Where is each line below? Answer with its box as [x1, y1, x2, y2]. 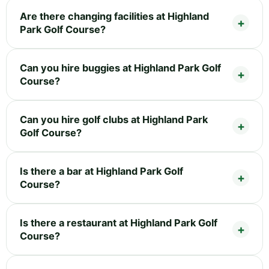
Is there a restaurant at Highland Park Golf [20, 217, 217, 229]
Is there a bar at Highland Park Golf [20, 165, 183, 178]
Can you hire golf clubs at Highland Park [20, 113, 208, 126]
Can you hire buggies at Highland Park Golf [20, 62, 221, 74]
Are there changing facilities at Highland [20, 10, 209, 23]
